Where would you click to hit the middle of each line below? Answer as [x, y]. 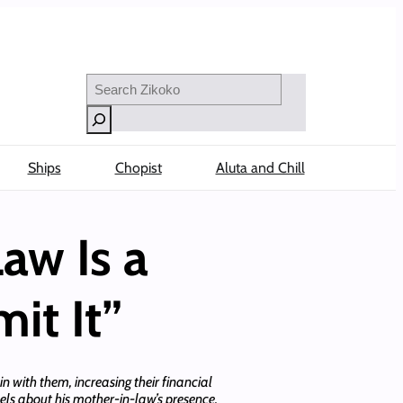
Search [105, 81]
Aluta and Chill [260, 168]
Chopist [138, 168]
